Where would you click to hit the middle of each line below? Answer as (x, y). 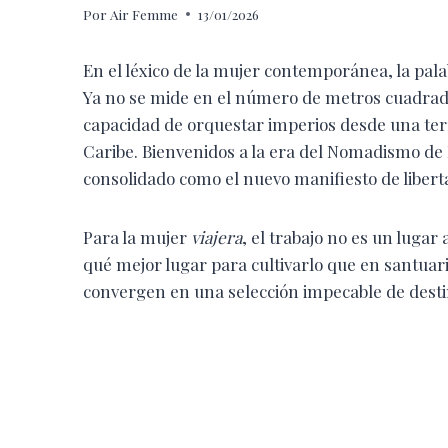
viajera (216, 236)
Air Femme (144, 13)
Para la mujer (137, 236)
